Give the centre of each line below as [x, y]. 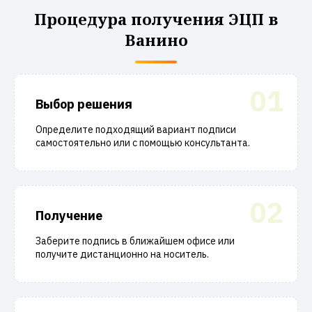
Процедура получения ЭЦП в [156, 19]
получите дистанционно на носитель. [122, 254]
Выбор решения [84, 104]
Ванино [156, 40]
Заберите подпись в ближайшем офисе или [135, 241]
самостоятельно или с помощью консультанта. [143, 143]
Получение [69, 216]
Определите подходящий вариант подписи [136, 130]
